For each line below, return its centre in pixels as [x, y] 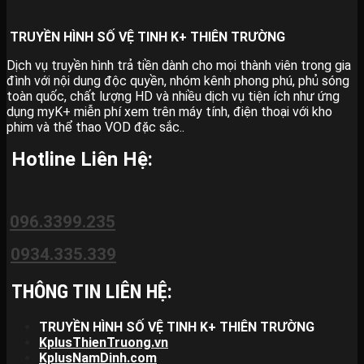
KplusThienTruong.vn [104, 343]
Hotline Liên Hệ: [80, 160]
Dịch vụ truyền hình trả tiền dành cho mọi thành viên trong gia [179, 66]
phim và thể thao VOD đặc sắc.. [95, 128]
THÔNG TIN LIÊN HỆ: [92, 292]
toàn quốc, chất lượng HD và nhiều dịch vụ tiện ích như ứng [173, 97]
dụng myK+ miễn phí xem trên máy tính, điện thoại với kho [169, 112]
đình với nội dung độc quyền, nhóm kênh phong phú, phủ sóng [178, 81]
